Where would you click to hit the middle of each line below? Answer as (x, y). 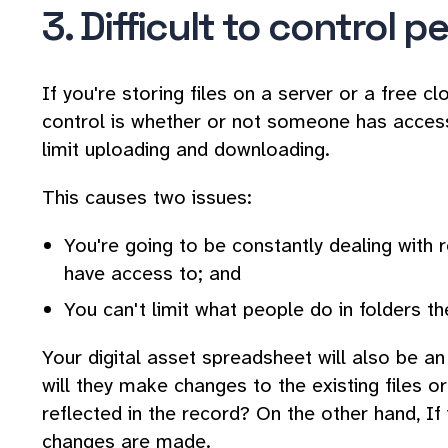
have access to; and (152, 273)
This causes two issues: (147, 197)
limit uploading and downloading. (186, 149)
